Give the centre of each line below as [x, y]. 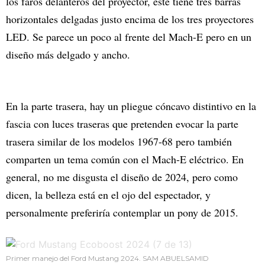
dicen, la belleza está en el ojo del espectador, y [108, 195]
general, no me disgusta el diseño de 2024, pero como [122, 177]
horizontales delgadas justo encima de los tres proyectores [130, 19]
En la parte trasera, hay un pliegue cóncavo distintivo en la [131, 106]
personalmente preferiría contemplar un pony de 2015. [122, 213]
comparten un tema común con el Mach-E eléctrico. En [125, 159]
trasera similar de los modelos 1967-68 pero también [119, 142]
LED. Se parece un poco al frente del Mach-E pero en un [129, 37]
